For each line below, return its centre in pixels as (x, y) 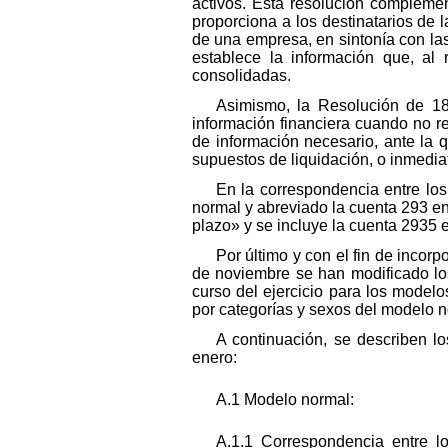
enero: (214, 357)
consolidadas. (241, 75)
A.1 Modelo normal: (285, 399)
